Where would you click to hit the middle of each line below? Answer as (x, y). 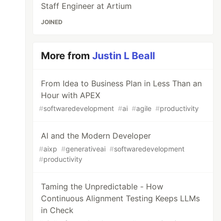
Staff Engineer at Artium (87, 6)
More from (67, 56)
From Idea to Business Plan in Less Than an (122, 83)
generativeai (86, 149)
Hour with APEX (71, 95)
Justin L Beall (124, 56)
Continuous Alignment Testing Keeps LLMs (121, 198)
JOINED (52, 22)
